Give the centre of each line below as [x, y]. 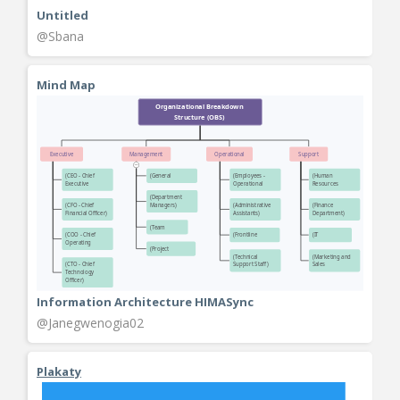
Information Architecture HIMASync [145, 302]
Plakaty [59, 372]
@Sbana [60, 36]
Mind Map [66, 84]
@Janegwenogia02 [90, 323]
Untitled [62, 15]
